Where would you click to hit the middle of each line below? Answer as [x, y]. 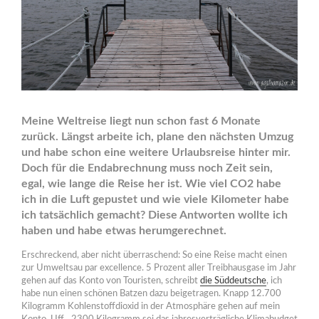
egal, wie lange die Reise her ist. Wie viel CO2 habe [151, 183]
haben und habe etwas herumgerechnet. [124, 230]
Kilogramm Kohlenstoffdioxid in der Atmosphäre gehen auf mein [151, 306]
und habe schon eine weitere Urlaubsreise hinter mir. [156, 152]
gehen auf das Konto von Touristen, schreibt [111, 281]
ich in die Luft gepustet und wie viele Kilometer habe [155, 199]
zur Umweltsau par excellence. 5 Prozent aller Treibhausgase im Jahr [159, 268]
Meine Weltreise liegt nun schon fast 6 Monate [141, 121]
